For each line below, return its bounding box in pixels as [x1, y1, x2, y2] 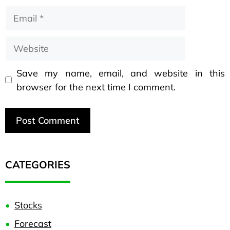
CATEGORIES [5, 158, 70, 171]
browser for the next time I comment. [16, 81, 176, 93]
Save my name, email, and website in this [16, 67, 225, 79]
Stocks [14, 199, 42, 211]
